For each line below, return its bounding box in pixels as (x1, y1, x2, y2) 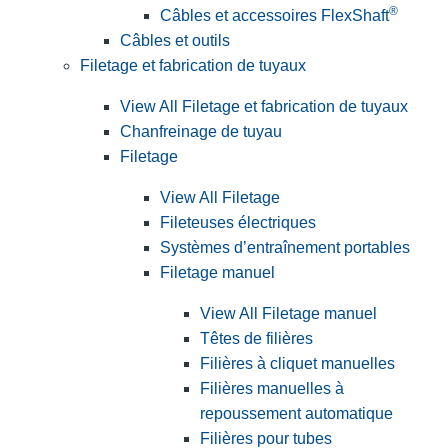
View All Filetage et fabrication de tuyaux (120, 98, 408, 116)
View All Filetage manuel (200, 305, 377, 323)
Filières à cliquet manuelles (200, 355, 395, 373)
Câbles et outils (120, 32, 230, 50)
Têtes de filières (200, 330, 313, 348)
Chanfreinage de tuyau (120, 123, 282, 141)
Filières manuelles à (200, 380, 344, 398)
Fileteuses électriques (160, 214, 316, 232)
